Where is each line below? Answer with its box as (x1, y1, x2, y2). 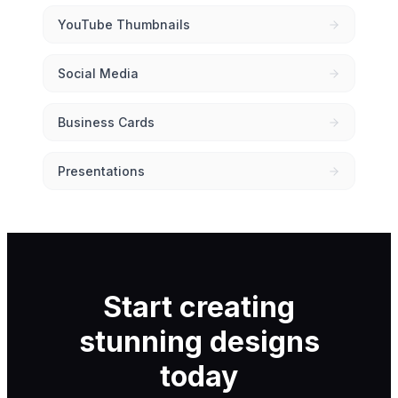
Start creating (103, 290, 295, 324)
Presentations (58, 163, 145, 179)
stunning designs (78, 324, 320, 359)
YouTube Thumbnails (58, 17, 190, 32)
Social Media (58, 66, 139, 81)
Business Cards (58, 115, 155, 130)
